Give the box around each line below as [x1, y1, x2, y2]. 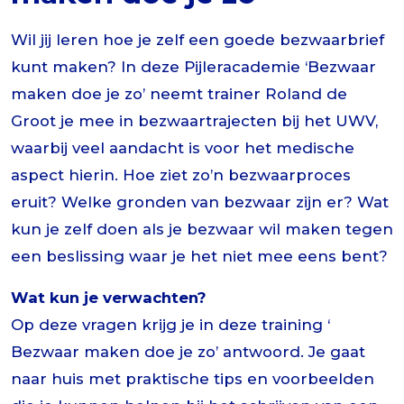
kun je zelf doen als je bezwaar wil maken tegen [11, 219, 393, 238]
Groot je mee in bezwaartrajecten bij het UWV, [11, 111, 378, 130]
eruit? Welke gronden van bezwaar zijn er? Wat [11, 192, 389, 211]
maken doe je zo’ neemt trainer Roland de [11, 84, 347, 103]
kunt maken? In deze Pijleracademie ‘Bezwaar [11, 57, 376, 76]
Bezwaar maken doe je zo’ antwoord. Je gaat [11, 342, 365, 361]
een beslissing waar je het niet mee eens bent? [11, 246, 388, 265]
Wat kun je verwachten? [11, 288, 207, 307]
